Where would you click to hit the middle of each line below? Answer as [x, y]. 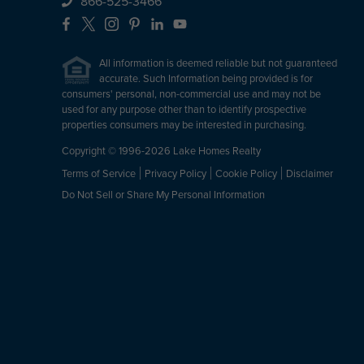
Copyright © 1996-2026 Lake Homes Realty [161, 151]
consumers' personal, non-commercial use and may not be [191, 94]
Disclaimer [309, 173]
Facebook [103, 24]
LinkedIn [191, 24]
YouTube [213, 24]
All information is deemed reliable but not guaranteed [218, 63]
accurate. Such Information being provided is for [206, 78]
